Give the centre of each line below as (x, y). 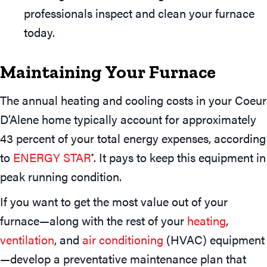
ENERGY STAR (52, 157)
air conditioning (123, 239)
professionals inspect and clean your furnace (139, 13)
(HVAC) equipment (214, 239)
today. (39, 32)
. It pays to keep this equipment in (180, 157)
